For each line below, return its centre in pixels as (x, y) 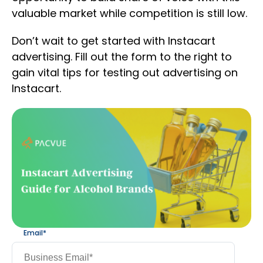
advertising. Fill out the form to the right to (122, 57)
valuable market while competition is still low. (129, 13)
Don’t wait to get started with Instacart (114, 41)
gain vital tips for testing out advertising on (125, 73)
